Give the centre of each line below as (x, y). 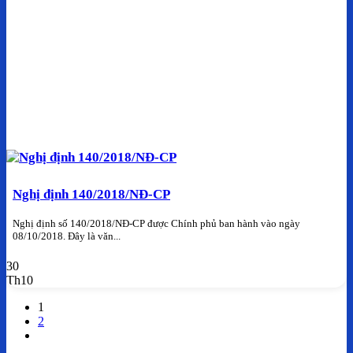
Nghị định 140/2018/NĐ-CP (91, 195)
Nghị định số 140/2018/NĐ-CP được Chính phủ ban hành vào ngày (156, 223)
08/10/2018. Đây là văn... (67, 236)
